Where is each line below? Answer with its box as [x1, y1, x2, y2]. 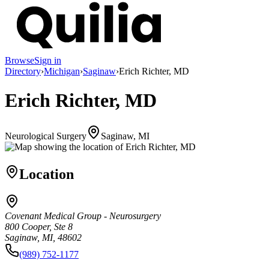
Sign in [34, 55, 61, 65]
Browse [5, 55, 34, 65]
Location [19, 166, 74, 182]
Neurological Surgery [5, 130, 86, 141]
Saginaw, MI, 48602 [5, 232, 82, 243]
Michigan [44, 65, 80, 76]
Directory [5, 65, 41, 76]
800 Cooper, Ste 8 [5, 222, 73, 232]
